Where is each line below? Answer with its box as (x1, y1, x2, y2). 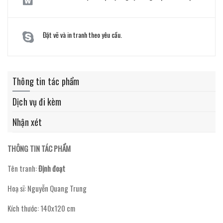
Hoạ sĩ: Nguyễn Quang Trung (7, 182, 87, 194)
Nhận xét (12, 115, 42, 128)
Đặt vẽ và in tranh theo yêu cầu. (43, 29, 122, 40)
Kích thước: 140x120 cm (7, 202, 75, 214)
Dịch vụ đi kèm (12, 95, 62, 108)
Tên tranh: (7, 162, 38, 174)
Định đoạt (38, 162, 65, 174)
